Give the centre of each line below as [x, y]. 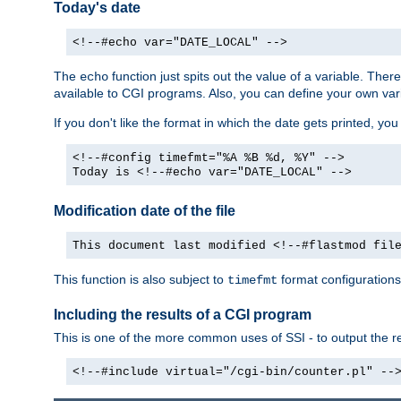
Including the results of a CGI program [183, 315]
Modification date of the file [145, 211]
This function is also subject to [141, 280]
